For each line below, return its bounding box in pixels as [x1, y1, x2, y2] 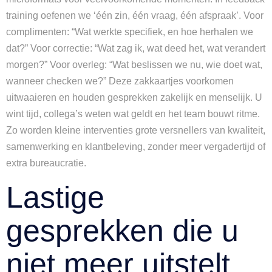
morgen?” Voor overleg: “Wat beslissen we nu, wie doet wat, [6, 59, 262, 70]
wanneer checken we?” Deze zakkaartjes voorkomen [6, 76, 234, 86]
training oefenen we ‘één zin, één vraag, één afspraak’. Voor [6, 10, 263, 21]
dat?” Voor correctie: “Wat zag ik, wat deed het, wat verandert [6, 43, 265, 53]
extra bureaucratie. [6, 158, 86, 168]
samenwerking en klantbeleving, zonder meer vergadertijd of [6, 141, 265, 152]
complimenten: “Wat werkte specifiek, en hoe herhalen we [6, 27, 253, 37]
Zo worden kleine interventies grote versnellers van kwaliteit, [6, 125, 265, 135]
